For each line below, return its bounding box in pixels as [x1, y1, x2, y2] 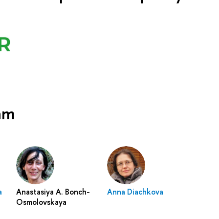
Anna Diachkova [107, 186, 163, 197]
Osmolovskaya [16, 196, 67, 207]
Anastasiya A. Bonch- [16, 186, 90, 197]
